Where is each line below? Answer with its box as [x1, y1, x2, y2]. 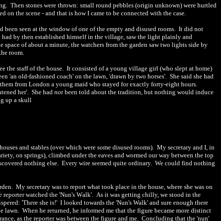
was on [193, 183, 213, 190]
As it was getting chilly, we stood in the [96, 191, 201, 198]
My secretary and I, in [155, 144, 215, 151]
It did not [179, 25, 203, 33]
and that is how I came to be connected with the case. [45, 9, 186, 17]
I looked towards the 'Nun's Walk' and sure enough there [60, 199, 208, 206]
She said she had [168, 73, 214, 80]
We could [153, 159, 182, 167]
